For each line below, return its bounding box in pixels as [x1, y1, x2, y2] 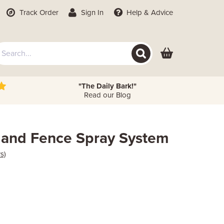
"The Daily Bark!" [78, 81, 136, 90]
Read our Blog [83, 90, 131, 99]
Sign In [79, 8, 104, 17]
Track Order [17, 8, 58, 17]
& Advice [142, 8, 173, 17]
